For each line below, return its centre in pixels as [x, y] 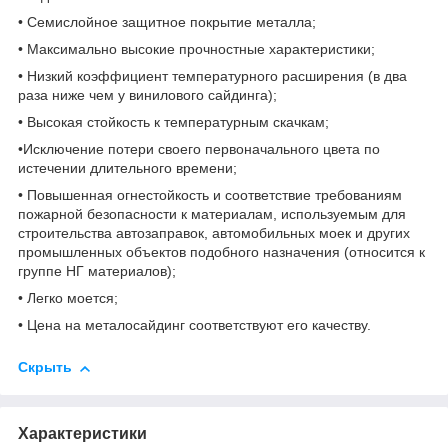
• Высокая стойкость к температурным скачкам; [175, 122]
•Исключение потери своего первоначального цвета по [199, 149]
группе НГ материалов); [99, 271]
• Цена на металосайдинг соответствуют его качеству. [196, 325]
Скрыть [45, 367]
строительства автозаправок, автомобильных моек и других [214, 233]
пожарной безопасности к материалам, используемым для [212, 214]
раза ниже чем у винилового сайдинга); [147, 95]
